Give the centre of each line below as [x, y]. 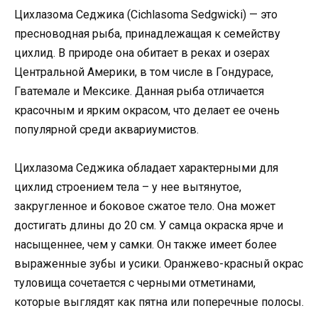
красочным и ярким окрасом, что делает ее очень [147, 110]
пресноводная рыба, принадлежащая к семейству [147, 33]
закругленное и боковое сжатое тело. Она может [145, 207]
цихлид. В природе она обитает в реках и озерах [142, 53]
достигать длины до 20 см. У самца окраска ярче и [149, 226]
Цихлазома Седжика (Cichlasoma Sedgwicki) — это [146, 14]
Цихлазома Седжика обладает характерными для [146, 168]
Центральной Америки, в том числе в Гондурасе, [144, 72]
